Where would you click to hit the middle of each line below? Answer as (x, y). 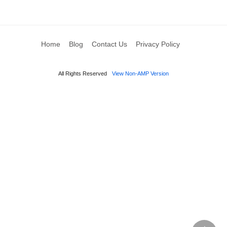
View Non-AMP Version (140, 74)
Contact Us (109, 44)
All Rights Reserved (83, 74)
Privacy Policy (158, 44)
